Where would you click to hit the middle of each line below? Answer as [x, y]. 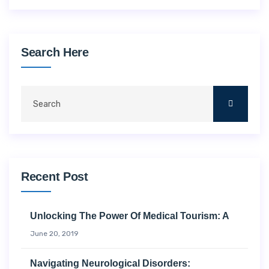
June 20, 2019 [54, 234]
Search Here [55, 53]
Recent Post [55, 177]
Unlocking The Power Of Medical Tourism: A [130, 216]
